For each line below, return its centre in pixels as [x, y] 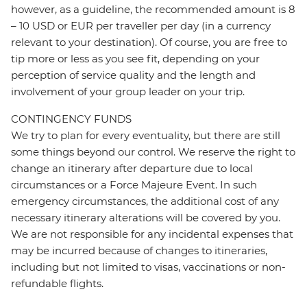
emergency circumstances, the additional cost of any [145, 201]
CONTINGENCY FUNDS [71, 119]
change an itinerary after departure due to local [132, 169]
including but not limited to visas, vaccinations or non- [148, 267]
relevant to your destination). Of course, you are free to [149, 42]
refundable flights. [57, 284]
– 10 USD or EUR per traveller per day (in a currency [141, 26]
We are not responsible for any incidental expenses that [152, 234]
